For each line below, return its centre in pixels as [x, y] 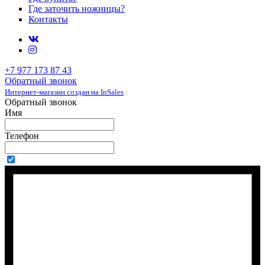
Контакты [48, 20]
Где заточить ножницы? [77, 9]
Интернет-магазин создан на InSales [64, 92]
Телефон [22, 136]
